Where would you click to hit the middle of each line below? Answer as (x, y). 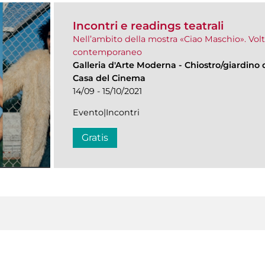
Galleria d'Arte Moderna (126, 65)
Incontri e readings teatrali (148, 26)
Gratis (95, 138)
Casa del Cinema (109, 78)
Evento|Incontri (106, 113)
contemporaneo (107, 52)
